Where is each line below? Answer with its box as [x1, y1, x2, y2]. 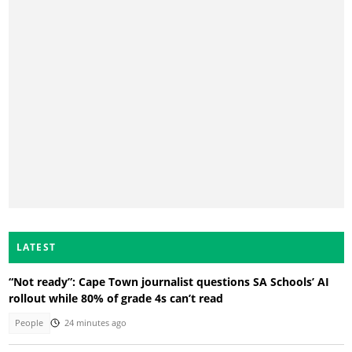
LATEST [16, 240, 57, 255]
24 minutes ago [64, 317, 126, 329]
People [15, 317, 44, 329]
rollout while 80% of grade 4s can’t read [8, 291, 223, 306]
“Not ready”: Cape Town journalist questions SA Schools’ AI [8, 274, 329, 290]
